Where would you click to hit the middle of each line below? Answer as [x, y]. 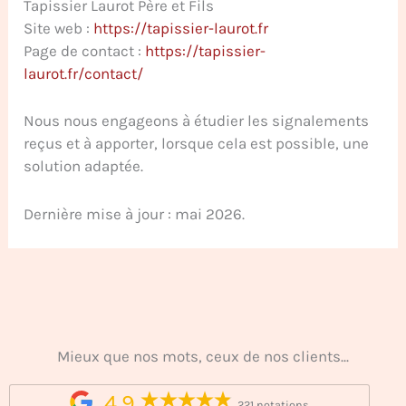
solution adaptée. [84, 166]
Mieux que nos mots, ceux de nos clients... [203, 357]
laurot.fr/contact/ [84, 74]
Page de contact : [85, 51]
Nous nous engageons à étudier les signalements [197, 121]
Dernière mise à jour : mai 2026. [135, 213]
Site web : [59, 29]
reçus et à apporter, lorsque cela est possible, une [197, 144]
